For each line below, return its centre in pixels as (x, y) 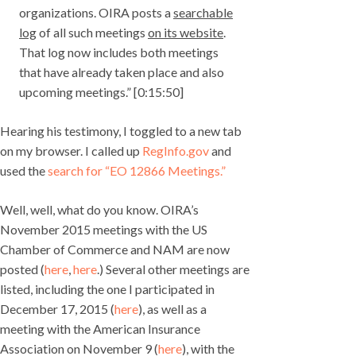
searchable (203, 13)
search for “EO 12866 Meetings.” (137, 171)
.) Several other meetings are (173, 269)
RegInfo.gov (176, 151)
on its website (186, 33)
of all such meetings (92, 33)
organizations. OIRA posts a (96, 13)
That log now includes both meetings (119, 52)
